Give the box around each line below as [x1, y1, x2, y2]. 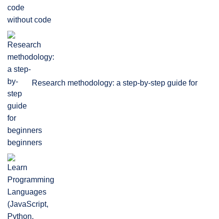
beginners [7, 138, 42, 147]
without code [7, 15, 51, 24]
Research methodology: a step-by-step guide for [32, 78, 197, 87]
